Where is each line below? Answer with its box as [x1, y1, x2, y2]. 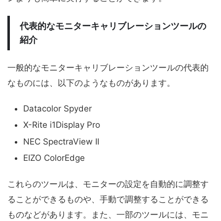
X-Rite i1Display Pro [23, 120, 100, 130]
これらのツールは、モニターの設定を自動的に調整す [7, 179, 209, 189]
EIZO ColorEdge [23, 153, 85, 163]
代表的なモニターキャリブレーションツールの [20, 20, 206, 31]
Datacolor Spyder [23, 103, 92, 113]
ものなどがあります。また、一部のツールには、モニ [7, 209, 209, 220]
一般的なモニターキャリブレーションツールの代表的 [7, 62, 209, 73]
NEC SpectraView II [23, 136, 99, 147]
